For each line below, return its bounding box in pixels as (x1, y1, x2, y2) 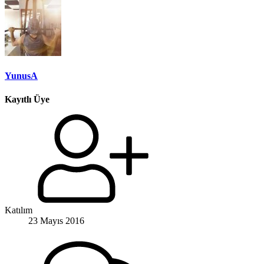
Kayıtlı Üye (5, 94, 49, 105)
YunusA (5, 71, 38, 81)
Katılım (5, 205, 32, 216)
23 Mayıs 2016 (28, 216, 84, 226)
